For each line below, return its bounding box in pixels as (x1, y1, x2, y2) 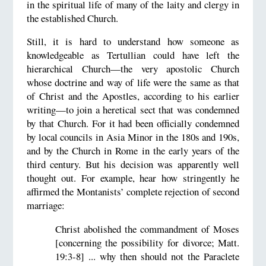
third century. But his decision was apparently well (26, 157, 240, 172)
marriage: (26, 198, 65, 213)
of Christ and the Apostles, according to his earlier (26, 89, 240, 103)
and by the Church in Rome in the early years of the (26, 144, 240, 158)
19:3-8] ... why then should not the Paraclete (55, 249, 240, 264)
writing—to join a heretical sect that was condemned (26, 103, 240, 117)
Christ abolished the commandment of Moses (55, 222, 240, 236)
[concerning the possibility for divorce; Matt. (55, 236, 240, 250)
